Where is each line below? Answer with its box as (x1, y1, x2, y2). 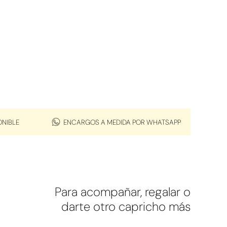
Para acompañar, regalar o (55, 184, 191, 200)
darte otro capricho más (61, 199, 191, 215)
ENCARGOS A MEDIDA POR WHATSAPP (63, 118, 181, 127)
